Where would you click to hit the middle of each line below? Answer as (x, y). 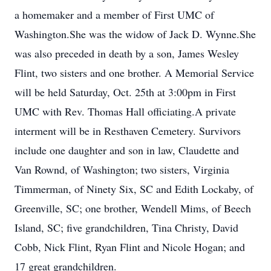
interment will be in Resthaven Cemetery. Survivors (128, 131)
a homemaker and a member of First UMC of (114, 15)
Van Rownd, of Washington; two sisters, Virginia (122, 169)
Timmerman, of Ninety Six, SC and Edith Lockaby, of (134, 189)
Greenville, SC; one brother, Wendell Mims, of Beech (133, 208)
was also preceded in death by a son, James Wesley (127, 53)
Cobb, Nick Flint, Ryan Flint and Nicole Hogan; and (130, 247)
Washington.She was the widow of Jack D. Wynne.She (135, 34)
